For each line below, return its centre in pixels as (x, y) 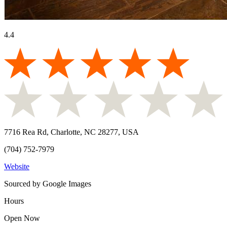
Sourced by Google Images (48, 183)
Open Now (22, 218)
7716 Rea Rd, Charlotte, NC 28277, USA (71, 132)
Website (17, 166)
